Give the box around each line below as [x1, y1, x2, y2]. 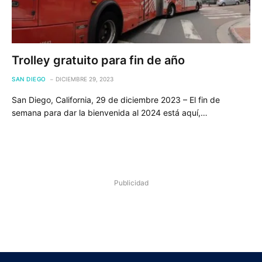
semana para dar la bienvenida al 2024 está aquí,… [12, 107, 208, 118]
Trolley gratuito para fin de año [12, 53, 185, 67]
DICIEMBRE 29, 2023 [55, 75, 113, 82]
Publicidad [113, 178, 149, 187]
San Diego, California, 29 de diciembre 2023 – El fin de [12, 94, 220, 105]
